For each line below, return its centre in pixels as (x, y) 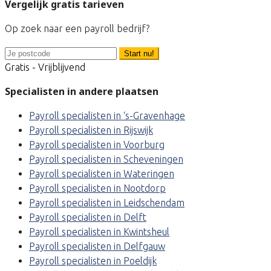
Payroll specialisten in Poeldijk (93, 261)
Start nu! (139, 54)
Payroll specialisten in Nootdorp (97, 188)
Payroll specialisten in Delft (88, 217)
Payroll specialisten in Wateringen (102, 174)
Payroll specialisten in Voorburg (97, 145)
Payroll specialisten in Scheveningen (106, 159)
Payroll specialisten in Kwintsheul (99, 232)
